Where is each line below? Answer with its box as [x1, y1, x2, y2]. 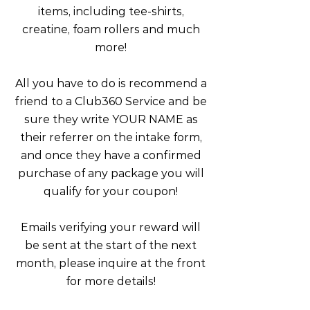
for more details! [66, 275, 156, 288]
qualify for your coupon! [44, 185, 178, 198]
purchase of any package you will [17, 167, 204, 180]
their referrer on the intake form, [19, 131, 202, 144]
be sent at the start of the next [25, 239, 197, 252]
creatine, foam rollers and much [21, 23, 200, 36]
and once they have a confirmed [20, 149, 201, 162]
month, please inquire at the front [16, 257, 206, 270]
